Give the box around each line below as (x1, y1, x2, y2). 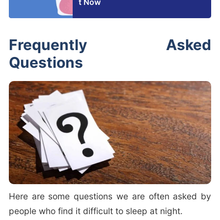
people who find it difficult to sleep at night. (8, 206, 183, 217)
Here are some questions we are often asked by (8, 191, 212, 202)
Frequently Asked (8, 36, 212, 54)
